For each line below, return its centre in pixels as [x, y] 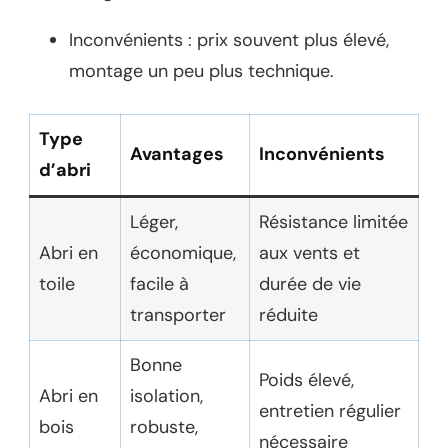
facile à [159, 283]
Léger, [154, 221]
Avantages [177, 153]
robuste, [164, 426]
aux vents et [309, 252]
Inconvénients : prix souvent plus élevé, [229, 39]
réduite [288, 314]
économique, [183, 252]
